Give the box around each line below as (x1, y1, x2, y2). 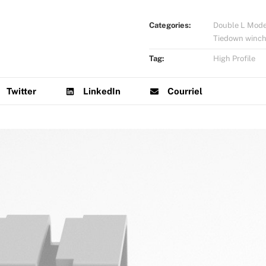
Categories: (149, 21, 192, 30)
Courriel (167, 85, 203, 96)
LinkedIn (83, 85, 121, 96)
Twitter (7, 85, 37, 96)
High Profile (213, 54, 256, 64)
